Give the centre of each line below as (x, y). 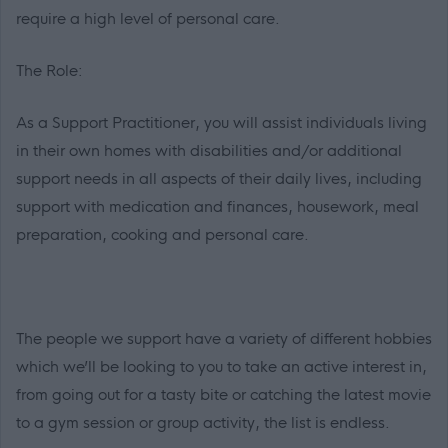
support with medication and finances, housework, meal (217, 207)
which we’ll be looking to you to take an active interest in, (221, 367)
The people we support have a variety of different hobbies (224, 339)
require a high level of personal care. (148, 19)
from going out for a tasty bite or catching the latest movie (223, 395)
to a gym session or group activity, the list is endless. (203, 423)
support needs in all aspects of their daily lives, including (219, 179)
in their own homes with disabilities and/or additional (209, 151)
